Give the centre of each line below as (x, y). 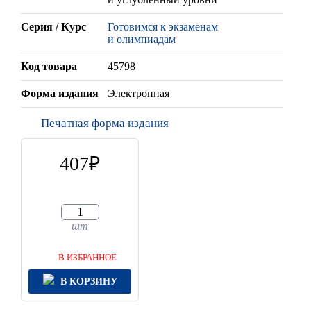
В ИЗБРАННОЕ (87, 258)
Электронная (138, 94)
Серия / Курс (53, 27)
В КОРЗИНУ (89, 281)
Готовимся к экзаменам (163, 27)
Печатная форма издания (105, 124)
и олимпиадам (142, 40)
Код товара (49, 67)
